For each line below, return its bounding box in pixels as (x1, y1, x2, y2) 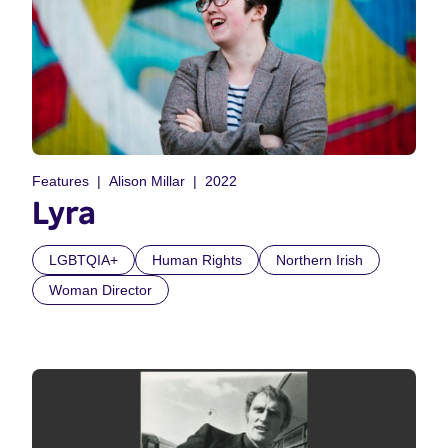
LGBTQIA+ (49, 252, 118, 269)
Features (32, 173, 89, 190)
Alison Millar (109, 173, 185, 190)
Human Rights (152, 252, 242, 269)
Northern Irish (276, 252, 363, 269)
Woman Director (49, 282, 152, 299)
